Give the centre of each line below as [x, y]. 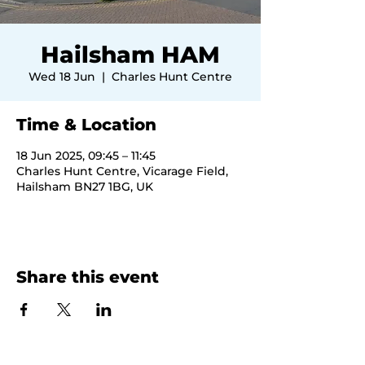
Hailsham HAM [130, 55]
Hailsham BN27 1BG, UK [85, 187]
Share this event [88, 277]
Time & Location [86, 125]
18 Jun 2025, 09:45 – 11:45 [86, 156]
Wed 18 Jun [62, 77]
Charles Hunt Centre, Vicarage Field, [122, 171]
